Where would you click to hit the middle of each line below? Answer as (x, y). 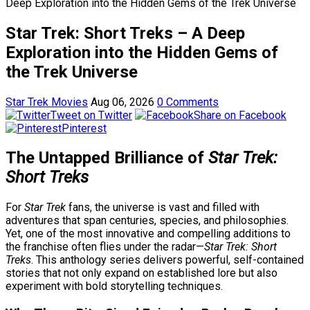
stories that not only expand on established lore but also (142, 273)
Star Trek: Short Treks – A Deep (125, 33)
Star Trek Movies (47, 102)
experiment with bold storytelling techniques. (114, 286)
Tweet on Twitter (91, 115)
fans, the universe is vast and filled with (163, 208)
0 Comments (188, 102)
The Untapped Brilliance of (107, 158)
